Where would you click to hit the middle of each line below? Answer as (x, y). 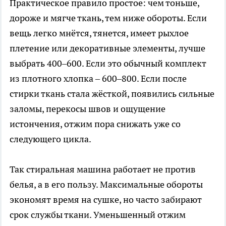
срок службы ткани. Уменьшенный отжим (98, 215)
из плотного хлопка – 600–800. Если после (98, 79)
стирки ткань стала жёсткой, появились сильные (112, 94)
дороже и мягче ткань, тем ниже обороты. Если (108, 18)
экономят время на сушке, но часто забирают (106, 200)
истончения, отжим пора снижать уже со (95, 124)
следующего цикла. (50, 139)
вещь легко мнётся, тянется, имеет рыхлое (99, 33)
